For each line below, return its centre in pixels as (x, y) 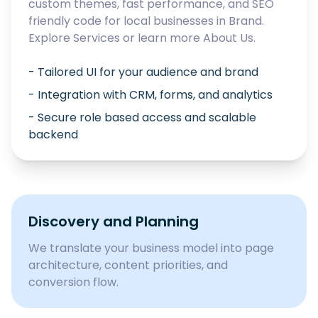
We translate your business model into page (151, 248)
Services (97, 38)
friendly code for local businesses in (128, 21)
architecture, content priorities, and (128, 265)
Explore (49, 38)
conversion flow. (73, 282)
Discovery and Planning (114, 221)
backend (53, 135)
